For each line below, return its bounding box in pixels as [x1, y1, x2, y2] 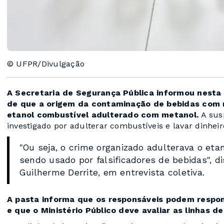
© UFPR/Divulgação [7, 59, 85, 69]
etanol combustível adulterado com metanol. [7, 110, 201, 120]
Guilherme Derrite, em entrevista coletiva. [19, 167, 208, 178]
